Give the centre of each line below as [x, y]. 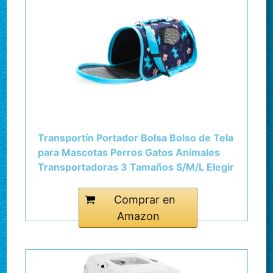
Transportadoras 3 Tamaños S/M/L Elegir [136, 167]
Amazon [138, 216]
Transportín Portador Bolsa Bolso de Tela [136, 138]
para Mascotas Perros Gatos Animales [129, 152]
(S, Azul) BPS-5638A [88, 182]
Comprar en [144, 200]
